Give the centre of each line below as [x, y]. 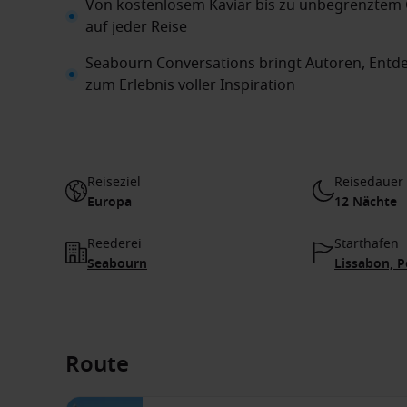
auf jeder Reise [136, 27]
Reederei [114, 244]
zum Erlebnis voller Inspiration [190, 85]
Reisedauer [369, 182]
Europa [109, 202]
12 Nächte [366, 202]
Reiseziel [114, 182]
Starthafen [367, 244]
